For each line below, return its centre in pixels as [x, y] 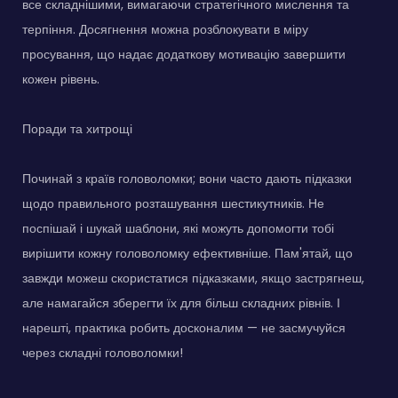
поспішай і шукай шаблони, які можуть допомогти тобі [178, 228]
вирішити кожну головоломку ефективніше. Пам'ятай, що [187, 253]
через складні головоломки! [103, 352]
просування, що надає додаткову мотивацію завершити [184, 54]
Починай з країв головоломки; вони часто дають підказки [187, 178]
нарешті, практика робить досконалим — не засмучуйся [184, 327]
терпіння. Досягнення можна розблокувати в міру [165, 29]
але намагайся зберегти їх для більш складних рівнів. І [181, 302]
